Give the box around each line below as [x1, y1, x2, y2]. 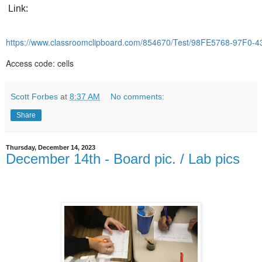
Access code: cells [6, 57, 74, 70]
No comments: [111, 92, 165, 102]
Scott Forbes [11, 92, 58, 102]
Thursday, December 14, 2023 [6, 144, 95, 151]
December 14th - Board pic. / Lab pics [6, 151, 240, 167]
